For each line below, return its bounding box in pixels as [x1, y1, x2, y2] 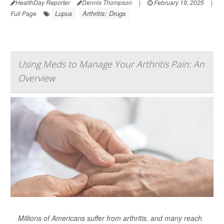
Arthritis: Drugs [82, 8, 126, 18]
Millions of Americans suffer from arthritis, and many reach [18, 213, 202, 223]
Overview [18, 72, 55, 84]
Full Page [10, 9, 36, 17]
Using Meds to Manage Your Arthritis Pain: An [18, 58, 204, 70]
